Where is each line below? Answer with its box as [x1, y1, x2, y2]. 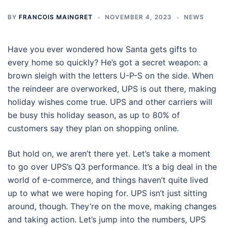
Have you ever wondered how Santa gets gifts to [8, 44, 197, 54]
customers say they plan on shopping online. [8, 123, 179, 133]
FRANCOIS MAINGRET [19, 13, 93, 21]
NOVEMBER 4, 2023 [105, 13, 172, 21]
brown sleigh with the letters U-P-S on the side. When [8, 70, 213, 81]
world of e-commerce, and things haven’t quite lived [8, 175, 208, 185]
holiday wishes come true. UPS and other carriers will [8, 97, 212, 107]
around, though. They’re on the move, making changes [8, 201, 216, 211]
